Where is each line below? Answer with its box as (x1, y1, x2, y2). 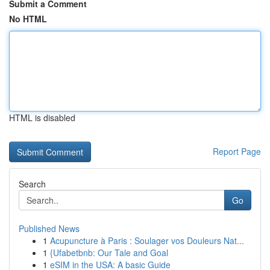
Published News (19, 222, 80, 234)
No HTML (9, 13, 47, 25)
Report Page (213, 145, 261, 157)
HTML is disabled (9, 111, 75, 124)
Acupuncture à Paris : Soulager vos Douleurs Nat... (50, 234, 244, 246)
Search (19, 178, 46, 190)
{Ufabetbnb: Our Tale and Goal (50, 246, 168, 259)
